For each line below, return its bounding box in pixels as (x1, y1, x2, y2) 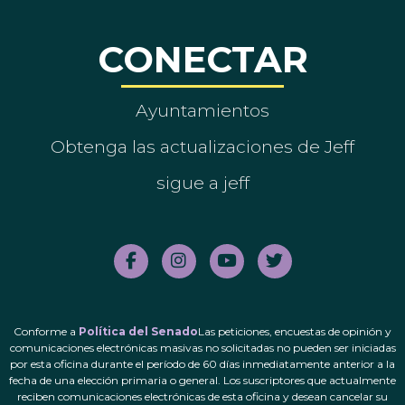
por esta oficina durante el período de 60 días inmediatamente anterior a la (10, 356, 395, 371)
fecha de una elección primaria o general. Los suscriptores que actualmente (9, 372, 396, 387)
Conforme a (14, 324, 79, 338)
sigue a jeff (155, 171, 250, 193)
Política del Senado (79, 324, 198, 338)
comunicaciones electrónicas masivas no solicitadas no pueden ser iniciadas (9, 340, 396, 354)
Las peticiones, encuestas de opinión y (198, 324, 391, 338)
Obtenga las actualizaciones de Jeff (51, 135, 354, 157)
